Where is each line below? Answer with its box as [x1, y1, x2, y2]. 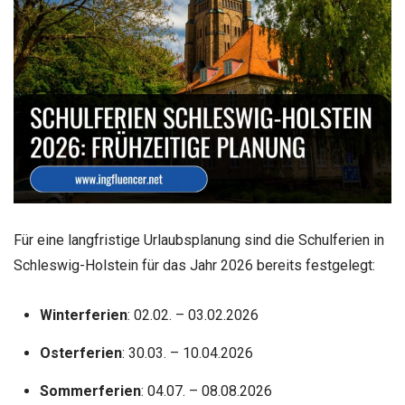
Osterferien [39, 344, 122, 363]
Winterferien [39, 306, 127, 325]
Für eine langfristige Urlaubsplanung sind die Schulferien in [14, 231, 384, 249]
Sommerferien [39, 382, 141, 400]
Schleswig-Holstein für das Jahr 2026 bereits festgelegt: [14, 256, 375, 274]
